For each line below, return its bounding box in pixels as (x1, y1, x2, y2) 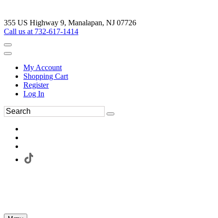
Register (23, 81, 49, 89)
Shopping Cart (23, 72, 68, 80)
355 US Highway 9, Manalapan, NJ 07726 (4, 18, 136, 27)
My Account (23, 63, 62, 72)
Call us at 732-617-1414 (4, 27, 78, 36)
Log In (23, 90, 44, 98)
